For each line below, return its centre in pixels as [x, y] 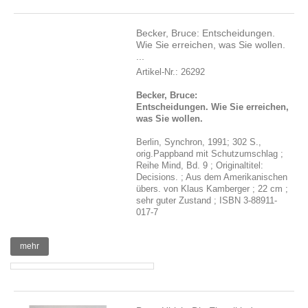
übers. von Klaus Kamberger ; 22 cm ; [212, 189]
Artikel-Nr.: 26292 [171, 72]
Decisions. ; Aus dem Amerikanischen [212, 177]
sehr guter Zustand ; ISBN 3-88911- [207, 200]
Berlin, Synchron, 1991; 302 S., [199, 142]
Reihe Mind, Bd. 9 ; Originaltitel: [200, 165]
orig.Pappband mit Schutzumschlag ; [210, 154]
